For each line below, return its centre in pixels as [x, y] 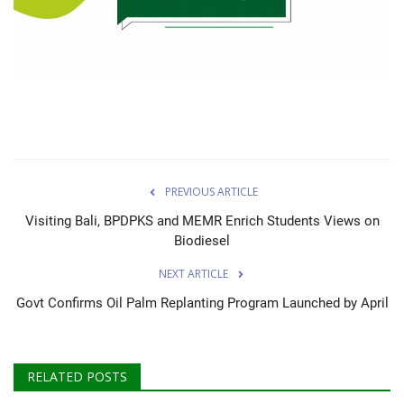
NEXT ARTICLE [193, 274]
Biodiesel [202, 241]
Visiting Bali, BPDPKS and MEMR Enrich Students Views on [202, 221]
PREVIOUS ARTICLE [211, 192]
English [45, 193]
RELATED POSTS [77, 377]
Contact [47, 75]
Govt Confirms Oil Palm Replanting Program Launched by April [202, 303]
